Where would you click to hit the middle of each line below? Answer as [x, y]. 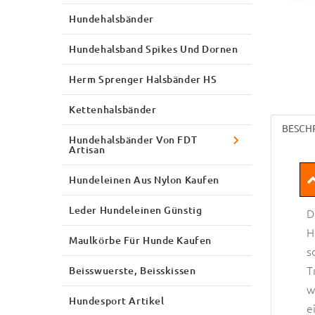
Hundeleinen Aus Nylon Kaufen [144, 179]
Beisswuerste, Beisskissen [133, 270]
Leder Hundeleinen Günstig [136, 210]
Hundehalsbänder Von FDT [133, 139]
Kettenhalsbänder [113, 109]
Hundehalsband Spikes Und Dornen [154, 49]
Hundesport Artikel [117, 300]
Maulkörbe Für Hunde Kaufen [140, 240]
